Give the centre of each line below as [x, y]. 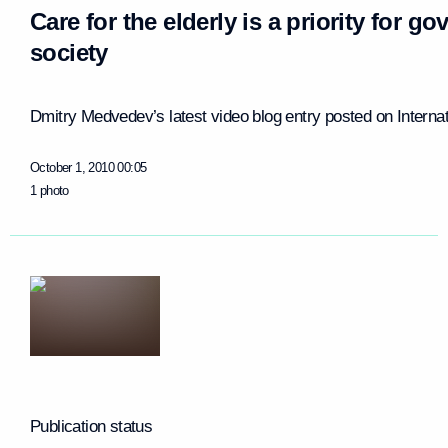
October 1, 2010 [72, 167]
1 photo [49, 190]
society [69, 52]
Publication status [91, 426]
